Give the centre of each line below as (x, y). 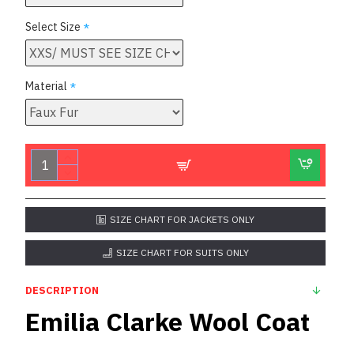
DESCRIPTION (62, 290)
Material (46, 86)
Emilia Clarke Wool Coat (168, 322)
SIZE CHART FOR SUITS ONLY (182, 252)
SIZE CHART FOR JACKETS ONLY (182, 219)
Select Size (53, 27)
